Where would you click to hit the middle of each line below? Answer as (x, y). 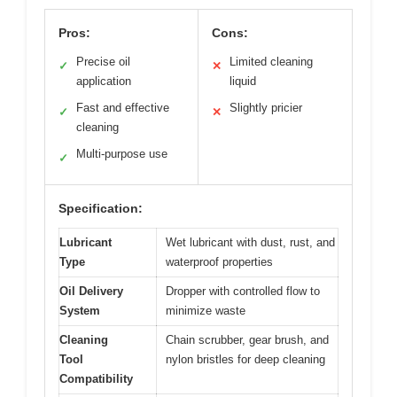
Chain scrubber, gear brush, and (247, 339)
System (80, 310)
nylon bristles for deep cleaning (245, 359)
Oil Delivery (91, 291)
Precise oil (103, 61)
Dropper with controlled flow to (243, 291)
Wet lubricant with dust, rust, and (250, 242)
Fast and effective (123, 107)
